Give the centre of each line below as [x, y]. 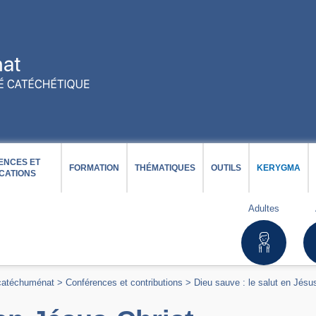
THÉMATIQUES [165, 168]
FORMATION [94, 168]
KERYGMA [279, 168]
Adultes [264, 208]
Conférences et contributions [124, 282]
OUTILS [226, 168]
